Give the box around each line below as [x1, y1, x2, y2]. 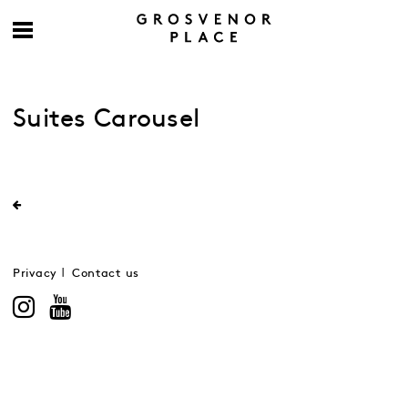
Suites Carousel [13, 107, 200, 131]
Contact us [71, 269, 139, 279]
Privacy [13, 269, 57, 279]
